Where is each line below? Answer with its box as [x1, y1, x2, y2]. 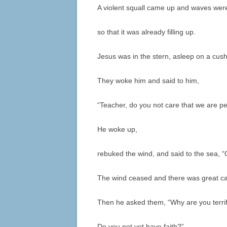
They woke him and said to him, [97, 77, 199, 85]
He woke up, [97, 125, 137, 134]
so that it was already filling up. [97, 28, 196, 36]
